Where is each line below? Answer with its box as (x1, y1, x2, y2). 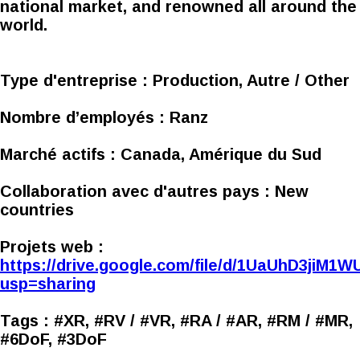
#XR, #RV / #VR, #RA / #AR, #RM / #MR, (54, 311, 353, 329)
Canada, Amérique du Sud (121, 145, 321, 163)
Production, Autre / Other (153, 71, 350, 89)
